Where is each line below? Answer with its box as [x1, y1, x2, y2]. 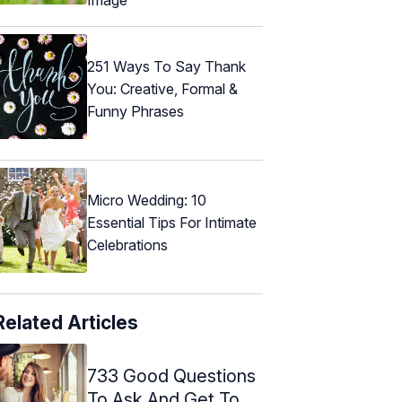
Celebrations [87, 236, 168, 255]
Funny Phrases [87, 102, 184, 121]
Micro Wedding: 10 [87, 191, 206, 210]
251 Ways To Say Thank [87, 57, 246, 76]
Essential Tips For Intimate [87, 214, 257, 232]
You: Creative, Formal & [87, 80, 238, 99]
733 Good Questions [87, 364, 256, 387]
